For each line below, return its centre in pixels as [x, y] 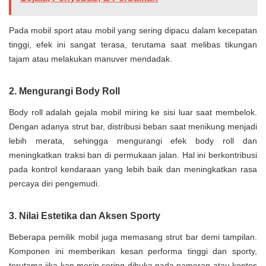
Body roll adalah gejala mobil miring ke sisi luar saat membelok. [133, 113]
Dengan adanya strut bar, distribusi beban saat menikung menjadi [133, 127]
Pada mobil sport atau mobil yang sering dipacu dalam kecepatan [133, 31]
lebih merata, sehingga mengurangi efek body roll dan [133, 141]
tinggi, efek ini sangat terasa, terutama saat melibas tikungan [133, 45]
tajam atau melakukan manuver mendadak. [91, 59]
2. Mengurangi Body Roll [64, 91]
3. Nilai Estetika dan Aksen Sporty [85, 216]
